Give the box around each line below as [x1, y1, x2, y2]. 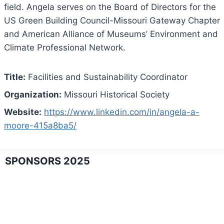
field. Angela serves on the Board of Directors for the [4, 2, 216, 12]
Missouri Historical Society [61, 89, 169, 100]
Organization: [4, 89, 61, 100]
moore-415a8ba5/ [4, 120, 76, 131]
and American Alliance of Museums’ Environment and [4, 29, 218, 39]
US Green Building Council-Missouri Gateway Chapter [4, 15, 220, 26]
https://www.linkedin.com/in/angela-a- [44, 107, 199, 117]
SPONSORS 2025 [5, 155, 90, 167]
